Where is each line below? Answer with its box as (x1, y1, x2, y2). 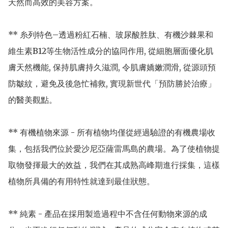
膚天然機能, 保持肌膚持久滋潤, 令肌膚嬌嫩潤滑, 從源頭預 (8, 62, 216, 72)
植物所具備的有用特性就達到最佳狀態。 (8, 176, 155, 186)
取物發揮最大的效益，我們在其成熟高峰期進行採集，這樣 (8, 159, 220, 170)
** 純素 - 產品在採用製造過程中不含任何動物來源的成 (8, 208, 207, 219)
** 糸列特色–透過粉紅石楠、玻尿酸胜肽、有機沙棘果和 (8, 29, 213, 40)
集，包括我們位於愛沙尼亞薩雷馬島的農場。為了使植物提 (8, 143, 220, 154)
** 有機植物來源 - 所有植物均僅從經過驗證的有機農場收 (8, 127, 215, 137)
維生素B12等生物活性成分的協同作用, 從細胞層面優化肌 (8, 45, 213, 56)
